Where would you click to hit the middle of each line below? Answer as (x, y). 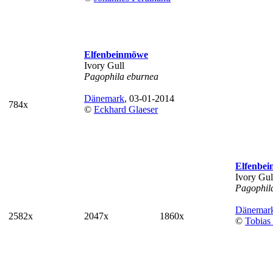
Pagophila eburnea (121, 76)
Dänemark (104, 98)
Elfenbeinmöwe (116, 55)
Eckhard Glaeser (126, 109)
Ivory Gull (104, 66)
